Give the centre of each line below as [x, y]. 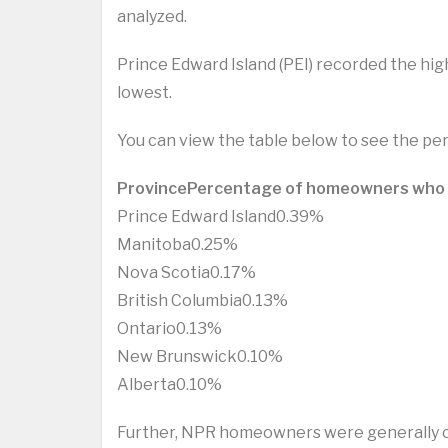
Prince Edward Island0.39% [220, 217]
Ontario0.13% [169, 329]
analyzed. [152, 17]
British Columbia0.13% [202, 301]
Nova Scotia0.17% [186, 273]
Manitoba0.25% [177, 245]
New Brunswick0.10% [200, 357]
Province [152, 189]
